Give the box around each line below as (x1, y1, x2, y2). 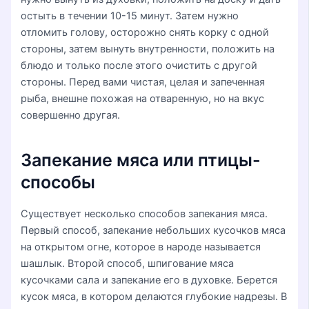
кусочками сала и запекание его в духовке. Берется (21, 273, 278, 286)
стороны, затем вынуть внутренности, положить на (21, 42, 275, 55)
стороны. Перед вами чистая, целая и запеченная (21, 75, 266, 88)
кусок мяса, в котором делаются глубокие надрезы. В (21, 290, 288, 303)
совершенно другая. (21, 108, 121, 121)
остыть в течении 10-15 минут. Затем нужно (21, 9, 239, 22)
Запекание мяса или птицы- (21, 150, 261, 171)
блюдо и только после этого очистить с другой (21, 59, 258, 72)
